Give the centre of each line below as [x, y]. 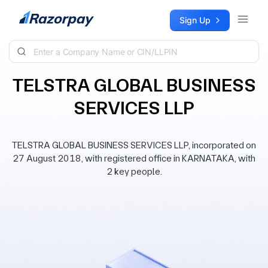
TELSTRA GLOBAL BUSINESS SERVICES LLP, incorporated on [134, 145]
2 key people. [134, 171]
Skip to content [39, 15]
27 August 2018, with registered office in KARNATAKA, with [134, 158]
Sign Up [195, 20]
